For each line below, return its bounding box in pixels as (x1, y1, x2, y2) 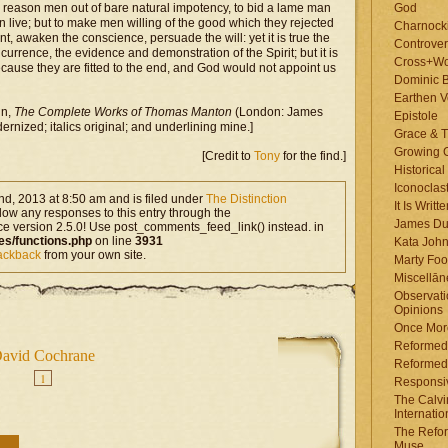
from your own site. (41, 248, 146, 262)
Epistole (394, 109, 438, 123)
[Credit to (202, 149, 254, 163)
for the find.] (280, 149, 346, 163)
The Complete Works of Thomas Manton (14, 105, 232, 119)
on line (92, 234, 135, 248)
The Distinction (206, 192, 287, 206)
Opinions (394, 303, 443, 317)
